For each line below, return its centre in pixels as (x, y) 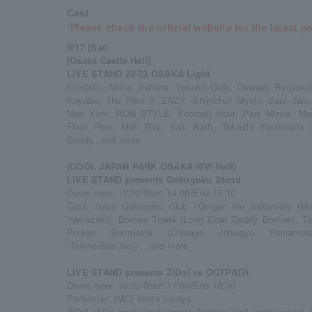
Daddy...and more (104, 140)
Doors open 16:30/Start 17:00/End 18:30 (151, 285)
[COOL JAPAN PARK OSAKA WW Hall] (152, 166)
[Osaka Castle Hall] (109, 60)
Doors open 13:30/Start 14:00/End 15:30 (151, 193)
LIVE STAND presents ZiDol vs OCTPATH (158, 272)
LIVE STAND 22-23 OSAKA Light (139, 73)
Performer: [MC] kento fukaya (129, 298)
